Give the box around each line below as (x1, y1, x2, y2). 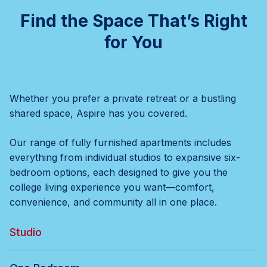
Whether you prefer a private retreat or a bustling (10, 92, 236, 104)
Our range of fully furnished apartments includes (10, 136, 231, 148)
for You (104, 32, 163, 52)
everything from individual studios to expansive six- (10, 151, 240, 163)
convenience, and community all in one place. (10, 195, 217, 208)
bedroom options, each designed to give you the (10, 166, 228, 178)
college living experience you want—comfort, (10, 181, 215, 193)
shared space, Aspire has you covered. (10, 107, 187, 119)
